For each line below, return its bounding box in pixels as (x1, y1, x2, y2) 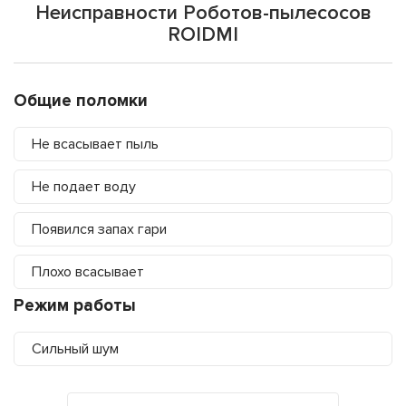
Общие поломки (14, 91, 148, 112)
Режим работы (14, 295, 136, 317)
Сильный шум (32, 340, 119, 359)
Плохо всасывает (32, 263, 144, 282)
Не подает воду (32, 178, 136, 197)
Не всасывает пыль (32, 135, 159, 154)
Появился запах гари (32, 220, 167, 239)
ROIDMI (168, 23, 238, 48)
